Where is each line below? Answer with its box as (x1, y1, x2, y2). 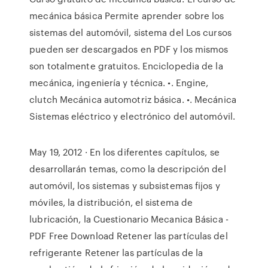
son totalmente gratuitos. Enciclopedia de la (29, 59, 223, 72)
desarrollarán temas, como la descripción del (29, 162, 226, 175)
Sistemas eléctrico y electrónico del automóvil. (29, 109, 235, 123)
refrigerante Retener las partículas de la (29, 246, 203, 259)
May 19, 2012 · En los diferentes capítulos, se (29, 145, 220, 159)
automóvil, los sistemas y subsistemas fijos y (29, 179, 220, 192)
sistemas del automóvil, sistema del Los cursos (29, 26, 232, 39)
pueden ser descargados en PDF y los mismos (29, 42, 229, 56)
